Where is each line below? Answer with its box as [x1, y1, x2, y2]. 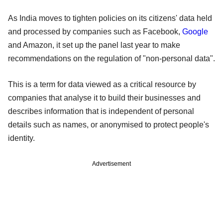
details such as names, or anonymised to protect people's [8, 120, 209, 129]
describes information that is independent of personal [8, 107, 194, 115]
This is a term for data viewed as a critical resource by [8, 80, 196, 89]
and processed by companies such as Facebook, [8, 27, 182, 36]
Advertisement [92, 160, 131, 167]
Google [182, 27, 208, 36]
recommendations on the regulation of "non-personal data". [8, 54, 215, 63]
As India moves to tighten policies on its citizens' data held [8, 13, 212, 22]
